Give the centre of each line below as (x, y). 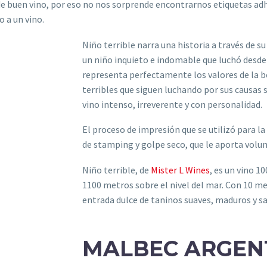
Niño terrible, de (116, 170)
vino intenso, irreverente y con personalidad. (172, 104)
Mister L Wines (180, 170)
